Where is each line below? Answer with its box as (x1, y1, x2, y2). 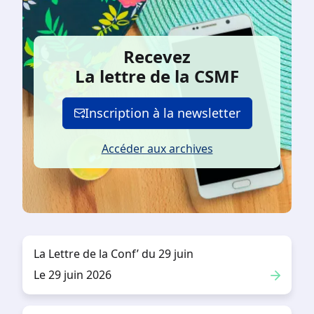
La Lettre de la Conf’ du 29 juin (34, 246, 193, 262)
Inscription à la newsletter (84, 104, 240, 122)
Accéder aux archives (101, 141, 213, 157)
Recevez (123, 45, 191, 69)
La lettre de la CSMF (75, 64, 239, 88)
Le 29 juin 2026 (34, 267, 111, 283)
